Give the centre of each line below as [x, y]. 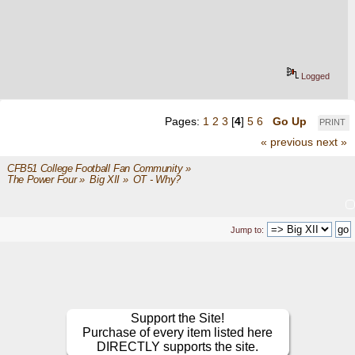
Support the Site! [178, 319]
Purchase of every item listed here [178, 333]
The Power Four [42, 180]
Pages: [184, 121]
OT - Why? [157, 180]
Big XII [105, 180]
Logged [315, 76]
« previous [287, 142]
